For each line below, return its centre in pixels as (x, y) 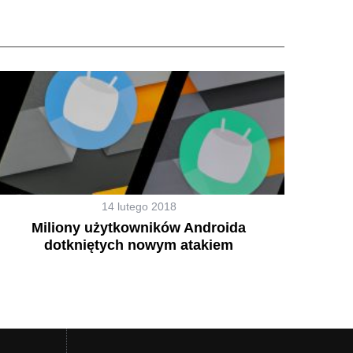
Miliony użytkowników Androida (139, 227)
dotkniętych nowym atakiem (139, 245)
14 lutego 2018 (139, 206)
